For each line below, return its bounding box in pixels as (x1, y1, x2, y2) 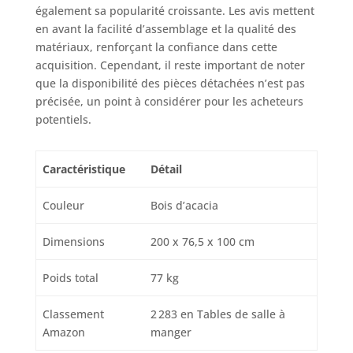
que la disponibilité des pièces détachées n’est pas (35, 76, 305, 91)
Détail (150, 162, 182, 177)
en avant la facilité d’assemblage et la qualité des (35, 21, 296, 37)
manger (150, 325, 191, 340)
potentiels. (35, 112, 91, 128)
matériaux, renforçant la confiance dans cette (35, 39, 277, 55)
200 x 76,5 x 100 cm (150, 234, 255, 250)
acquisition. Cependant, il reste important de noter (35, 58, 305, 73)
